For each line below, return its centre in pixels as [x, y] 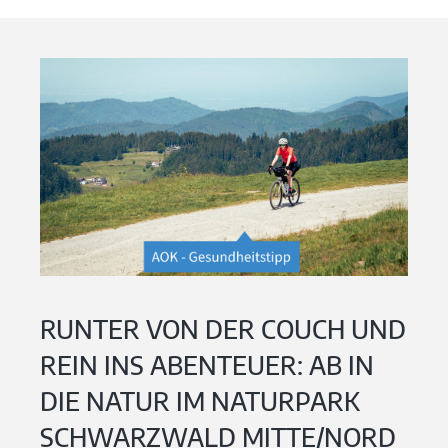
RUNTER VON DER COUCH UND [223, 328]
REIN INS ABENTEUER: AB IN [207, 364]
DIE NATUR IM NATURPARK [200, 400]
